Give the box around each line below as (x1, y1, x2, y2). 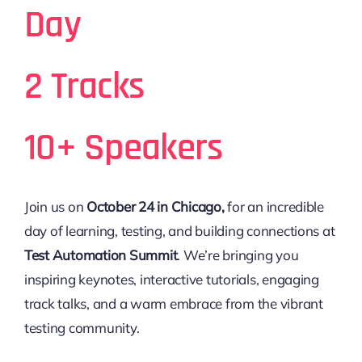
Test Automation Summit (23, 246, 178, 263)
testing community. (23, 318, 140, 336)
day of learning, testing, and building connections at (23, 221, 335, 239)
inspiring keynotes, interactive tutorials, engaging (23, 270, 319, 288)
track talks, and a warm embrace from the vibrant (23, 294, 323, 312)
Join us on (23, 197, 87, 215)
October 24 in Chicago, (86, 197, 225, 215)
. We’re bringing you (177, 246, 299, 263)
